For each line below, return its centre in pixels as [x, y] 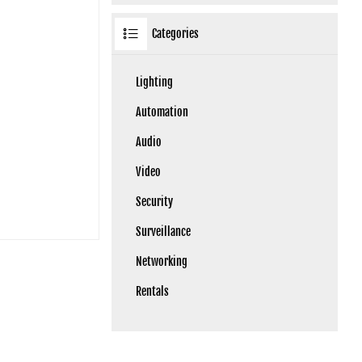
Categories [175, 34]
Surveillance [163, 232]
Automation [162, 112]
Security [154, 202]
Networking [161, 262]
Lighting [154, 82]
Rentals [152, 292]
